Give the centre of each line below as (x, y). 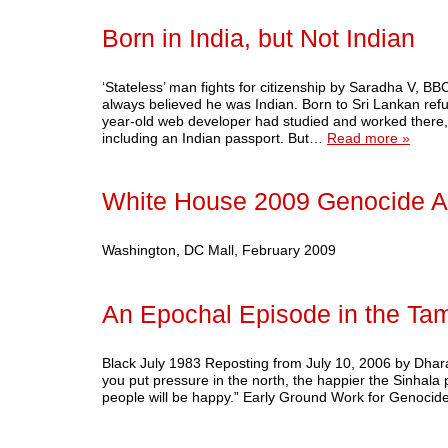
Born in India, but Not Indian (258, 38)
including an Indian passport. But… (214, 137)
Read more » (368, 137)
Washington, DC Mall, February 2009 (223, 250)
